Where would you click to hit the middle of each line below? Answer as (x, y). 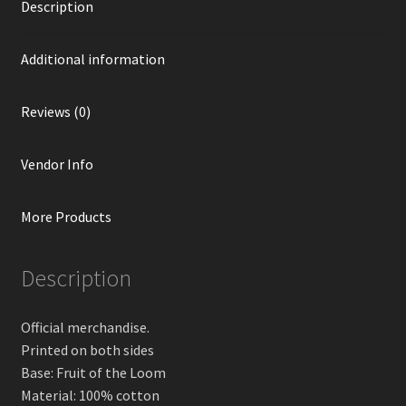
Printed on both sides (87, 349)
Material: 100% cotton (90, 395)
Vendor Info (57, 164)
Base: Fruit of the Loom (93, 372)
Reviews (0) (55, 112)
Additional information (92, 59)
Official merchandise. (85, 327)
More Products (66, 217)
